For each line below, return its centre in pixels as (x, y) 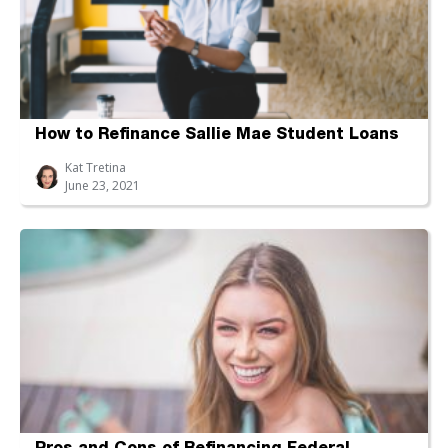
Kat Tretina (95, 167)
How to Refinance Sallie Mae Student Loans (217, 135)
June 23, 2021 (102, 185)
